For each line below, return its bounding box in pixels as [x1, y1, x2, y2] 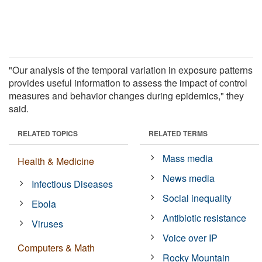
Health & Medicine [18, 154, 94, 168]
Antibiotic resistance [163, 211, 247, 225]
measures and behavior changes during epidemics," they [9, 88, 244, 102]
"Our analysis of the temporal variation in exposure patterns [9, 63, 253, 77]
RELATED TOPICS [18, 127, 78, 139]
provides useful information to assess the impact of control [9, 75, 247, 89]
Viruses [32, 216, 64, 230]
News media [163, 171, 215, 185]
